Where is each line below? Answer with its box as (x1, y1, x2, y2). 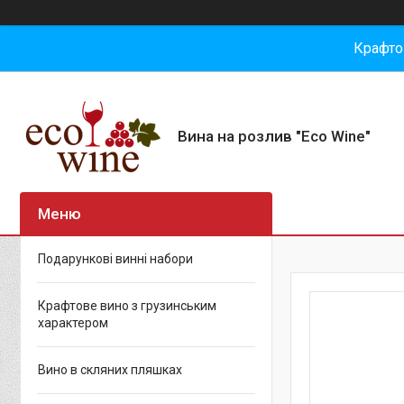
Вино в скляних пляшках (38, 363, 182, 377)
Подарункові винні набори (38, 252, 193, 266)
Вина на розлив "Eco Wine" (178, 126, 371, 145)
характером (38, 316, 108, 330)
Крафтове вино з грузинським (38, 298, 216, 313)
